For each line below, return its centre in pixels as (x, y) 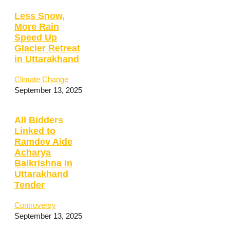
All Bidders (39, 120)
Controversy (35, 205)
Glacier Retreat (47, 49)
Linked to (35, 131)
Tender (30, 185)
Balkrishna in (43, 164)
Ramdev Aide (43, 142)
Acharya (33, 153)
